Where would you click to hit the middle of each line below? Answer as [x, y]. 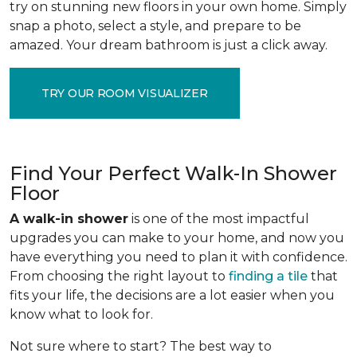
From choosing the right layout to [119, 276]
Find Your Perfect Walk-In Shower [173, 173]
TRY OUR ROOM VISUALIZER [125, 93]
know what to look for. [84, 314]
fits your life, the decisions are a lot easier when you [172, 295]
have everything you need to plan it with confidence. [178, 257]
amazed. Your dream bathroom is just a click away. [172, 45]
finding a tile [268, 276]
